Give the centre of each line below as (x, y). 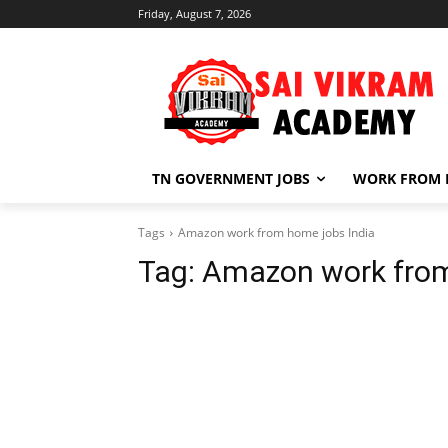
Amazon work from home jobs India (276, 232)
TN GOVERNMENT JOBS (231, 178)
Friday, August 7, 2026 (194, 13)
